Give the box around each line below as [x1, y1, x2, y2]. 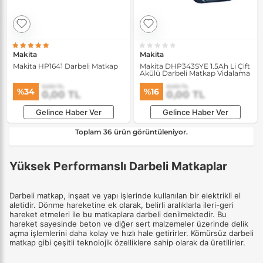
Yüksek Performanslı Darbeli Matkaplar [9, 159, 227, 173]
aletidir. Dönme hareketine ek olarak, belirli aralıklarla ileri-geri [9, 200, 234, 210]
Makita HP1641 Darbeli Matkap [13, 62, 118, 70]
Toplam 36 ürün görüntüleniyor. [75, 127, 188, 136]
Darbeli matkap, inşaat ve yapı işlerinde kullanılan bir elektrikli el [9, 190, 241, 200]
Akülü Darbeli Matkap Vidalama [140, 69, 250, 77]
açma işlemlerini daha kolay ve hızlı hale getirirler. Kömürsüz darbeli [9, 228, 254, 238]
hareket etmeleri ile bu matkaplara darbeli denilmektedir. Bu [9, 209, 227, 219]
